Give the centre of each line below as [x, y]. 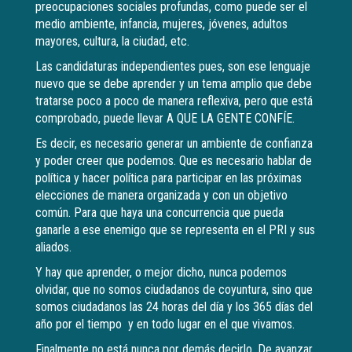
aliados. [53, 247]
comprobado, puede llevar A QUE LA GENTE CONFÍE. [165, 119]
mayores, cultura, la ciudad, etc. [112, 42]
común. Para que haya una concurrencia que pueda [159, 213]
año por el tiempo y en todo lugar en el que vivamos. [165, 324]
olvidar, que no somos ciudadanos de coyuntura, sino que [174, 290]
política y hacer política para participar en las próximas [169, 178]
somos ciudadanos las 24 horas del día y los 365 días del [174, 307]
